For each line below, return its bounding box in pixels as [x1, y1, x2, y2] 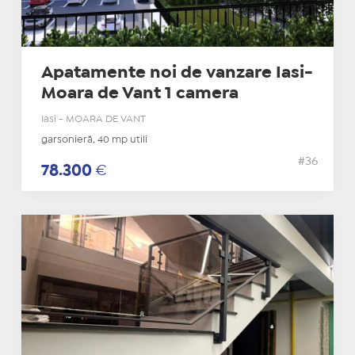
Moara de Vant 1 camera [40, 86, 239, 101]
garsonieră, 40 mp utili [40, 136, 147, 145]
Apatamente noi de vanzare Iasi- [40, 66, 313, 81]
